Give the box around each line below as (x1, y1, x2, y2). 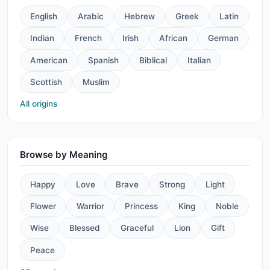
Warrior (77, 201, 104, 211)
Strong (159, 179, 185, 189)
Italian (187, 55, 211, 65)
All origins (20, 99, 57, 109)
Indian (30, 33, 54, 43)
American (30, 55, 67, 65)
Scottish (30, 77, 62, 87)
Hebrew (124, 11, 155, 22)
